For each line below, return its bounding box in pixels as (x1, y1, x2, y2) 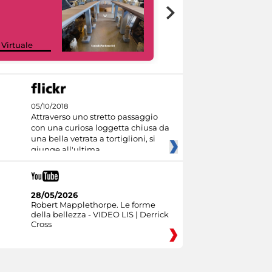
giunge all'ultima (30, 144, 100, 155)
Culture (178, 39, 208, 50)
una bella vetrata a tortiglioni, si (30, 134, 155, 144)
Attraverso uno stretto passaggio (30, 112, 158, 122)
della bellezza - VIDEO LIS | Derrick (30, 209, 169, 219)
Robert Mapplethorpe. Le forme (30, 199, 155, 209)
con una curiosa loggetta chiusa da (30, 123, 169, 133)
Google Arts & (178, 30, 233, 40)
